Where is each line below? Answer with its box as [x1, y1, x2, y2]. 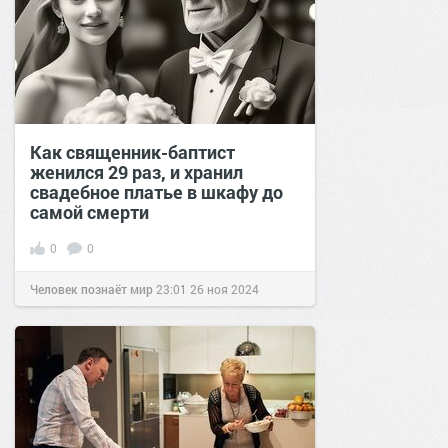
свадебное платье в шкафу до [30, 179, 283, 204]
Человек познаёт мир [30, 280, 153, 297]
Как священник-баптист [30, 139, 235, 164]
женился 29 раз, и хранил [30, 159, 243, 184]
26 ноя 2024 [190, 280, 259, 297]
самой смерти [30, 199, 149, 224]
